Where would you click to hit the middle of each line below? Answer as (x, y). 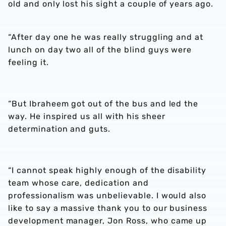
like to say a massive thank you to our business (108, 208)
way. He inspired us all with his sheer (87, 116)
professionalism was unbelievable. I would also (107, 195)
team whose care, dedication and (78, 183)
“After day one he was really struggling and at (106, 37)
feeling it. (29, 62)
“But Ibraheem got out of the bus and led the (103, 104)
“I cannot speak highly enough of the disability (107, 170)
